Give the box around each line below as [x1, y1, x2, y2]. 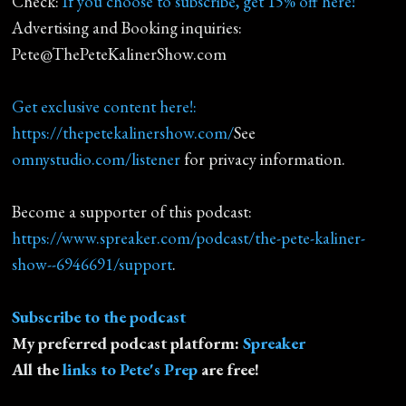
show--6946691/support [12, 253, 173, 275]
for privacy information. [180, 148, 346, 170]
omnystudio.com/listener [12, 148, 181, 170]
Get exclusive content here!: [12, 95, 198, 118]
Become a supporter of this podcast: [12, 200, 253, 223]
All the [12, 358, 63, 381]
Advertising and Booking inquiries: [12, 16, 243, 39]
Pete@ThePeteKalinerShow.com [12, 43, 227, 65]
